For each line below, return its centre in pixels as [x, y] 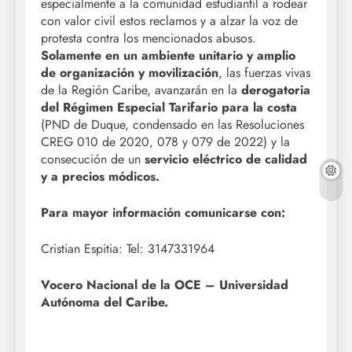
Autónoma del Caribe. [104, 302]
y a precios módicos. [100, 176]
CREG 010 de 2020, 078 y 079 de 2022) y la [165, 141]
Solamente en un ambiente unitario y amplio [168, 55]
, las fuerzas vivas [264, 72]
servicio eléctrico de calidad [226, 159]
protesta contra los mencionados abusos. [148, 38]
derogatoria [276, 90]
